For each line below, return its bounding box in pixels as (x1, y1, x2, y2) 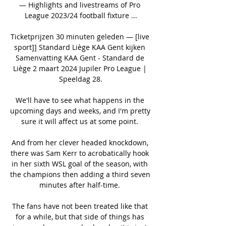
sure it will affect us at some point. (21, 116, 140, 126)
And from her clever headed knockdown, (11, 137, 148, 147)
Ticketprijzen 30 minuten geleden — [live (10, 31, 149, 41)
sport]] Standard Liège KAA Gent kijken (14, 42, 145, 52)
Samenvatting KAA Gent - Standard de (15, 52, 144, 63)
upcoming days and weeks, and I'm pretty (10, 105, 150, 116)
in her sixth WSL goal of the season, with (12, 158, 148, 168)
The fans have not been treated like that (12, 201, 148, 211)
